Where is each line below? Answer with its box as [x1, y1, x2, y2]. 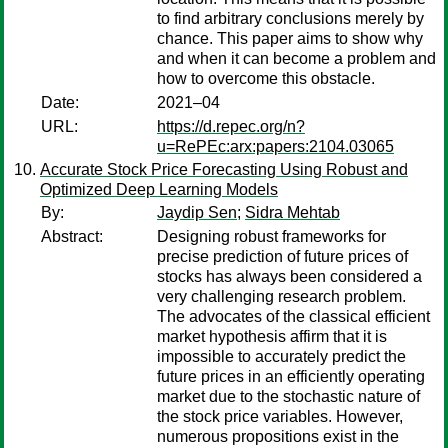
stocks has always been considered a [157, 268, 422, 285]
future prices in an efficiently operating [157, 368, 425, 385]
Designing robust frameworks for [157, 228, 386, 245]
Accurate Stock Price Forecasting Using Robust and [40, 161, 408, 178]
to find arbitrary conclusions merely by [157, 10, 424, 27]
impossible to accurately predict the [157, 348, 406, 365]
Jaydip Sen [157, 204, 237, 221]
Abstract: [41, 228, 103, 245]
